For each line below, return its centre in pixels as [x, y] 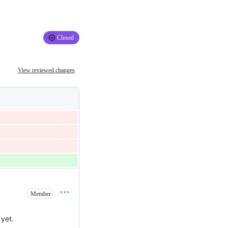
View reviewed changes [46, 70]
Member [41, 194]
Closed [65, 37]
